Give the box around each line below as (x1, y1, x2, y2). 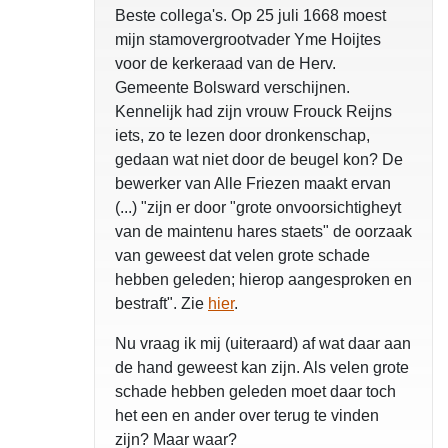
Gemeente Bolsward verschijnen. (115, 79, 350, 96)
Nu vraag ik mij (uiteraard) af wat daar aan (115, 335, 411, 352)
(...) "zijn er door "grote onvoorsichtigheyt (115, 199, 401, 216)
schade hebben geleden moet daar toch (115, 383, 396, 400)
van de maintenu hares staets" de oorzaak (115, 223, 412, 240)
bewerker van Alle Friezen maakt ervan (115, 175, 391, 192)
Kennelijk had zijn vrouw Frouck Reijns (115, 103, 392, 120)
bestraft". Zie (115, 295, 208, 312)
